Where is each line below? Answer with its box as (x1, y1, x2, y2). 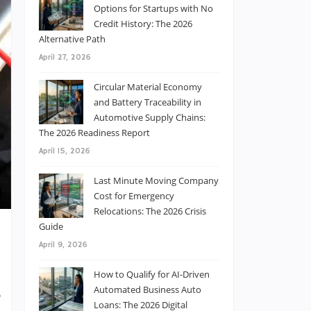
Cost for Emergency (94, 190, 174, 202)
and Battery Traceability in (94, 96, 201, 108)
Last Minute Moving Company (94, 174, 219, 187)
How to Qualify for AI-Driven (94, 268, 210, 280)
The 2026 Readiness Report (39, 126, 150, 139)
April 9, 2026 (39, 240, 87, 250)
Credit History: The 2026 (94, 17, 192, 30)
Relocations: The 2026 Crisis (94, 205, 206, 217)
